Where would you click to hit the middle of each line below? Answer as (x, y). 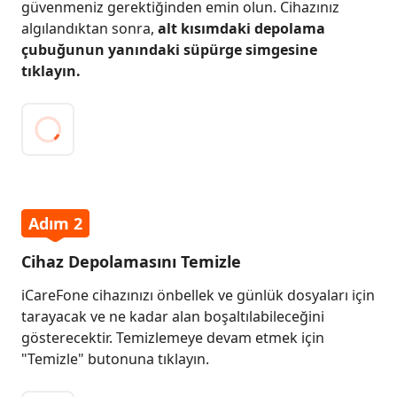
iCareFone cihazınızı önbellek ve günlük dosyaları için (198, 295)
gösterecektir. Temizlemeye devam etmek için (173, 338)
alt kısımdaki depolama (241, 28)
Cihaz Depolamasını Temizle (131, 261)
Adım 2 (55, 223)
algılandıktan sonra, (90, 28)
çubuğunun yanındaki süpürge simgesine (169, 50)
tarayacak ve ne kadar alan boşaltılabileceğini (173, 316)
